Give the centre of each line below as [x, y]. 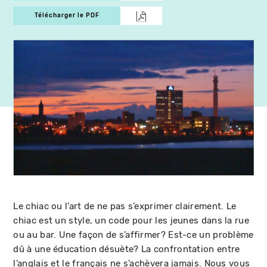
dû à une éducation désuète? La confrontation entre [127, 249]
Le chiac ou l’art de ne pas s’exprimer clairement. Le [125, 206]
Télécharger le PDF [67, 15]
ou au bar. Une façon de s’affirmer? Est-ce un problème [133, 235]
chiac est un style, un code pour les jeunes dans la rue [131, 220]
